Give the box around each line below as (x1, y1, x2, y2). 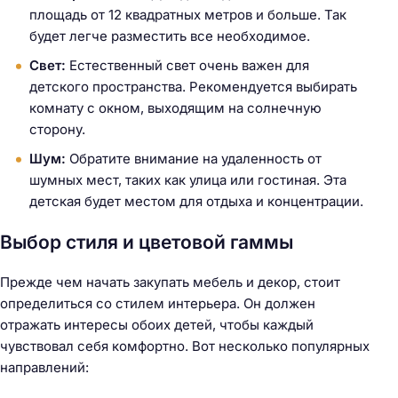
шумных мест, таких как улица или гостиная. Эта (29, 171, 346, 188)
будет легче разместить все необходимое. (29, 27, 310, 44)
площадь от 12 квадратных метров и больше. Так (29, 5, 346, 23)
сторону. (29, 120, 85, 138)
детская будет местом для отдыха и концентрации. (29, 192, 363, 210)
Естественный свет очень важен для (66, 56, 309, 74)
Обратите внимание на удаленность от (66, 149, 322, 167)
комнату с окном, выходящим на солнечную (29, 99, 322, 116)
